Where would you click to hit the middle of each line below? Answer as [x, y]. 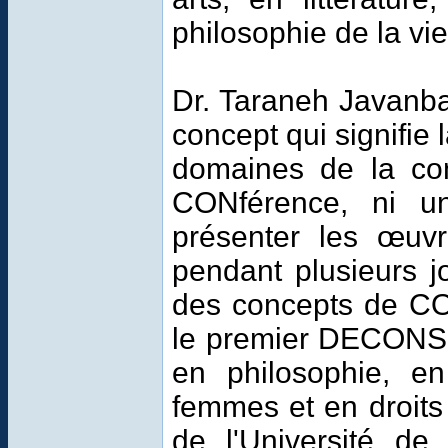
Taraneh [273, 100]
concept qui [250, 134]
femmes [225, 406]
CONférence [256, 202]
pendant [227, 270]
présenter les [265, 236]
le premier [240, 338]
